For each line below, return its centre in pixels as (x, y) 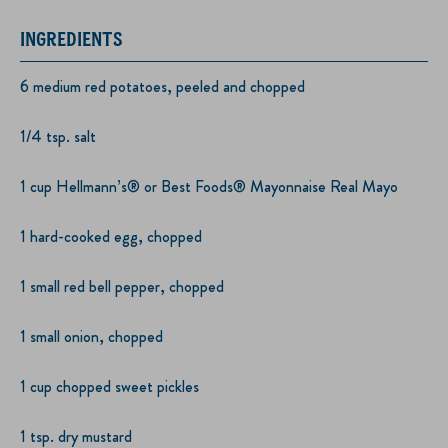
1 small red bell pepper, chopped (122, 286)
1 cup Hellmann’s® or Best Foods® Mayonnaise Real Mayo (209, 186)
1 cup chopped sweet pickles (109, 386)
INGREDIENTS (71, 38)
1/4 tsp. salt (58, 136)
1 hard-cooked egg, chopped (111, 236)
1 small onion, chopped (91, 336)
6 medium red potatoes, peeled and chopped (162, 86)
